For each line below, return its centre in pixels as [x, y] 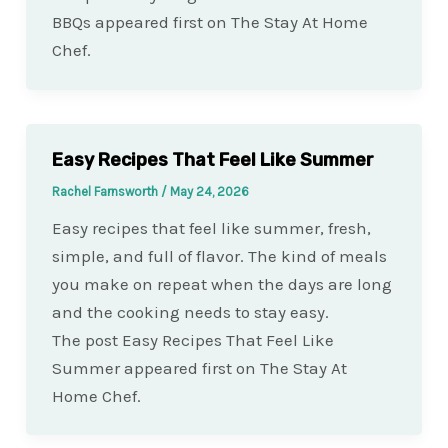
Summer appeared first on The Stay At [199, 367]
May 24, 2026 [209, 191]
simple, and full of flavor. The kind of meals [219, 255]
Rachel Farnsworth [106, 191]
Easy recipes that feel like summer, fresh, [211, 227]
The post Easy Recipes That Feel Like [192, 339]
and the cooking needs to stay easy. [190, 311]
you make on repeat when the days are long [221, 283]
